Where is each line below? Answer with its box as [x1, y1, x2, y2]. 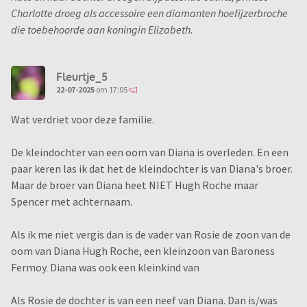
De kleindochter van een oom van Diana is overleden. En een [11, 145, 288, 160]
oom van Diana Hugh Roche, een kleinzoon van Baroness [11, 244, 275, 258]
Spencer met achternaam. [11, 195, 132, 209]
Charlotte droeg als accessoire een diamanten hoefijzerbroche [11, 6, 288, 21]
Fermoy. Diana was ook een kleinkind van [11, 260, 201, 275]
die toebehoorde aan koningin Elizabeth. [11, 23, 193, 37]
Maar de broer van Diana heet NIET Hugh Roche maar [11, 178, 258, 193]
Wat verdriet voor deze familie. [11, 112, 154, 127]
